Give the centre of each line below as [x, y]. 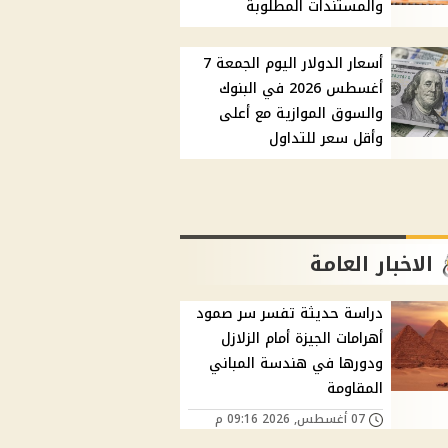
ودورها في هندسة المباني [296, 364]
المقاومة [355, 389]
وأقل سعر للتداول [326, 139]
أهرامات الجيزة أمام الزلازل [302, 339]
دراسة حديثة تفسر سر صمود [290, 314]
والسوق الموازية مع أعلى [301, 114]
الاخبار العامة [372, 264]
